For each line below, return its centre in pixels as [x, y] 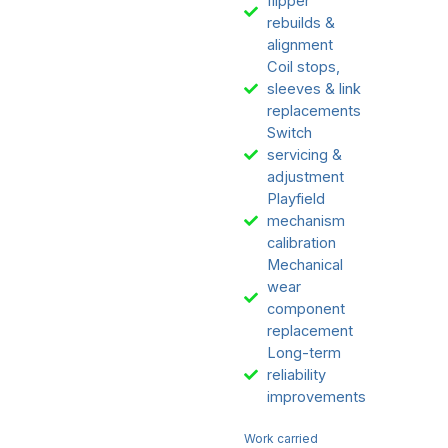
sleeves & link [313, 89]
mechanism [305, 221]
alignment [299, 45]
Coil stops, [303, 67]
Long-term [303, 353]
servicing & [304, 155]
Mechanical [304, 265]
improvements [316, 397]
